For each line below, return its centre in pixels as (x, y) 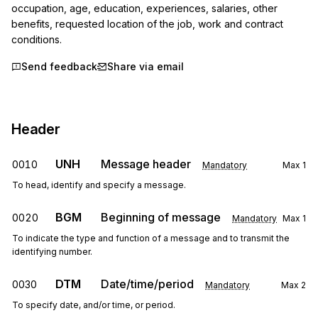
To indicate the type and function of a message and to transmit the (151, 238)
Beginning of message (161, 217)
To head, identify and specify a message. (99, 185)
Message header (146, 164)
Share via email (146, 66)
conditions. (37, 39)
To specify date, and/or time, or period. (94, 305)
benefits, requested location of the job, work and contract (147, 24)
